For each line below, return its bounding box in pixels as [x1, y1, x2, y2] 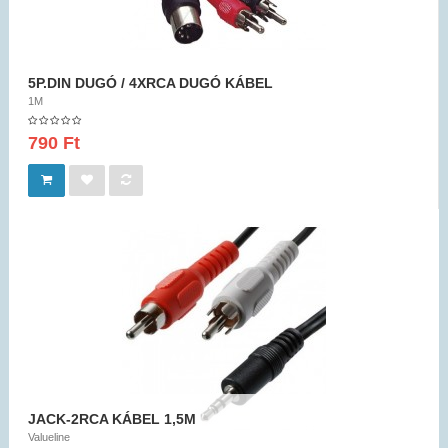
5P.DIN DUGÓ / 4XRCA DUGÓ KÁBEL [28, 75, 273, 92]
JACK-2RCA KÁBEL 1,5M [28, 411, 196, 428]
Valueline [28, 431, 70, 444]
